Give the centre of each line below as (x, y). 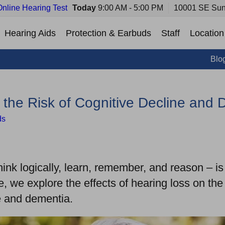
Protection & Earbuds (108, 33)
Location (207, 33)
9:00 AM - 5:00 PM (130, 8)
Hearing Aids (30, 33)
